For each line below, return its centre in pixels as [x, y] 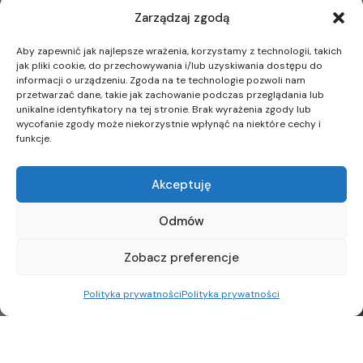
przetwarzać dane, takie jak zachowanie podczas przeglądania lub [170, 95]
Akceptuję [181, 184]
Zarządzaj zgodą [181, 18]
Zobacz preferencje [181, 257]
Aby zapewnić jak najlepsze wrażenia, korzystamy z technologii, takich [179, 51]
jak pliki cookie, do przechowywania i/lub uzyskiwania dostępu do [169, 66]
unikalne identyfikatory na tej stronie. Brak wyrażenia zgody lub [164, 109]
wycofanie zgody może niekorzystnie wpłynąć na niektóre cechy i [169, 124]
